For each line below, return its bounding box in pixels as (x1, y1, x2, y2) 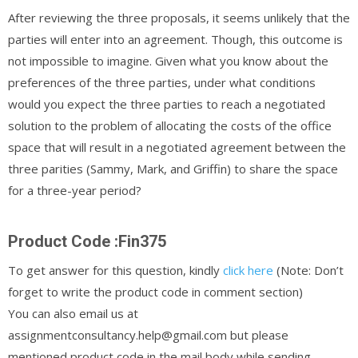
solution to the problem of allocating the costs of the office (8, 117, 332, 133)
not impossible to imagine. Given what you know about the (8, 52, 328, 69)
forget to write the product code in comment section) (8, 283, 303, 300)
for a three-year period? (8, 181, 141, 198)
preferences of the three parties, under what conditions (8, 74, 316, 90)
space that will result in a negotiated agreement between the (8, 138, 346, 155)
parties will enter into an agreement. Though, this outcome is (8, 30, 343, 47)
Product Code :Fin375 (8, 231, 166, 251)
